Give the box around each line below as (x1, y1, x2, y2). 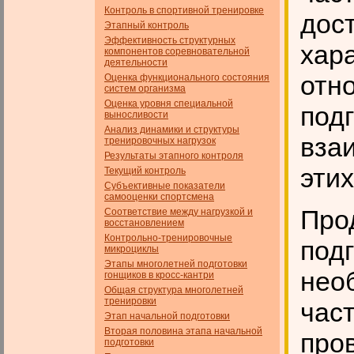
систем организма (104, 83, 186, 94)
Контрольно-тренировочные (104, 232, 232, 243)
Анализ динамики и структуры (104, 124, 239, 135)
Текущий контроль (104, 165, 186, 176)
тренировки (104, 296, 156, 307)
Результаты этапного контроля (104, 150, 243, 161)
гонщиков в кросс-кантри (104, 269, 214, 281)
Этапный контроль (104, 20, 189, 31)
